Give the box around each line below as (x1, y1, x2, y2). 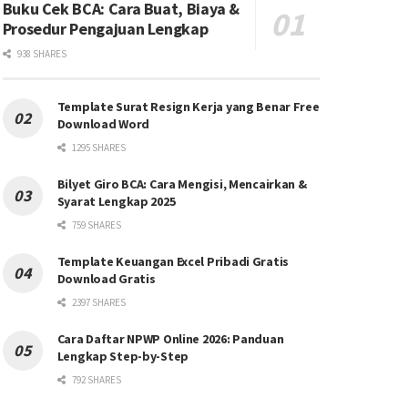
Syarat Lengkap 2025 (56, 193, 176, 210)
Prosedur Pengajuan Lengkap (2, 18, 209, 40)
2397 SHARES (69, 296, 126, 310)
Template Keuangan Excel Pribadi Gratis (56, 253, 290, 270)
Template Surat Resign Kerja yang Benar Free (56, 98, 320, 116)
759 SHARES (69, 219, 121, 232)
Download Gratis (56, 270, 156, 288)
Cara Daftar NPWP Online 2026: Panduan (56, 331, 284, 348)
